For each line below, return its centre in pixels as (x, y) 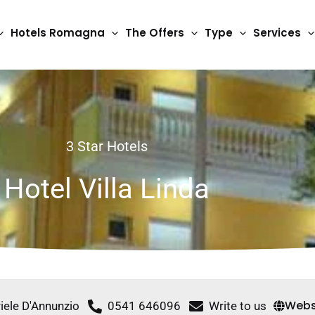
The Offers (155, 33)
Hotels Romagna (58, 33)
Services (277, 33)
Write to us (237, 306)
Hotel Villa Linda (107, 188)
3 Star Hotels (107, 146)
